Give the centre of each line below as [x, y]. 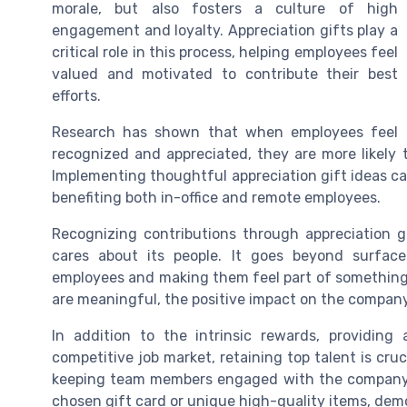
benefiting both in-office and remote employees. [216, 198]
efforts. [76, 96]
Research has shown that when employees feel [225, 133]
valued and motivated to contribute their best [225, 74]
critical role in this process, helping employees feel [225, 53]
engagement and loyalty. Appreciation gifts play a [225, 31]
